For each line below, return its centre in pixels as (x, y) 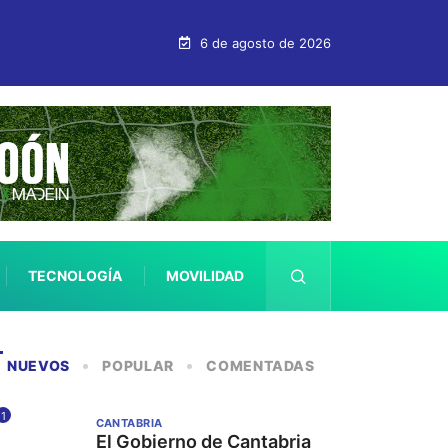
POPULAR (138, 366)
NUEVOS (39, 366)
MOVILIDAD (205, 276)
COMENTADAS (260, 366)
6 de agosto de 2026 (263, 43)
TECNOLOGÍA (75, 276)
